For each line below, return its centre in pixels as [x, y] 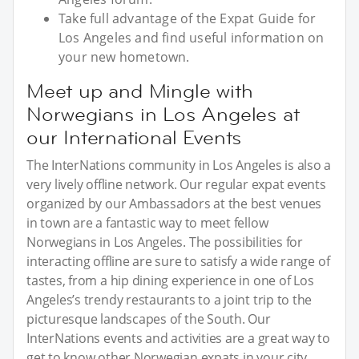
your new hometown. [124, 56]
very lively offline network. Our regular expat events [176, 184]
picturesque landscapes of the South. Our [149, 319]
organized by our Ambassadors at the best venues [174, 203]
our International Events [134, 137]
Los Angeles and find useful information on [192, 37]
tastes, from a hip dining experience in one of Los [170, 280]
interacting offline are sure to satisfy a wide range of [178, 261]
